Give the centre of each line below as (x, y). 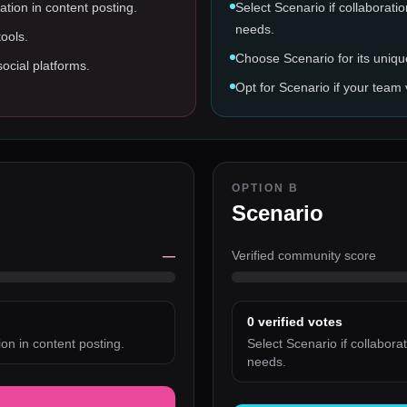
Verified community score (304, 255)
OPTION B (266, 188)
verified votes (298, 322)
